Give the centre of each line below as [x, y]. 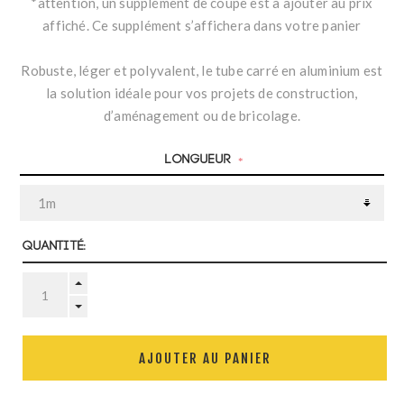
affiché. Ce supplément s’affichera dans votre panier [202, 26]
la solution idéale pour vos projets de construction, [202, 93]
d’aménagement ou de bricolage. [202, 116]
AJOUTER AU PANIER [205, 358]
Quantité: [55, 246]
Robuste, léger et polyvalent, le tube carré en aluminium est [202, 71]
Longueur [201, 160]
